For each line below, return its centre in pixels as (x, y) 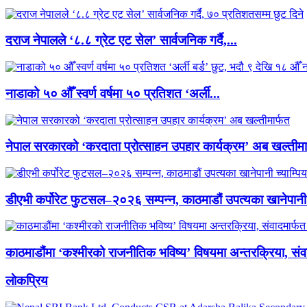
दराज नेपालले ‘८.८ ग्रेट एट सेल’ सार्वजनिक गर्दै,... (121, 40)
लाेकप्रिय (27, 280)
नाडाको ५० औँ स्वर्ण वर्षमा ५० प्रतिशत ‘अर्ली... (113, 93)
